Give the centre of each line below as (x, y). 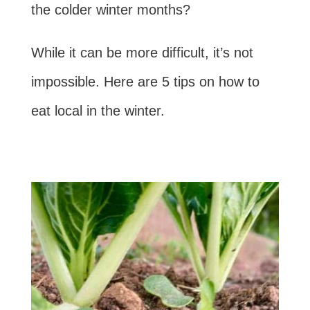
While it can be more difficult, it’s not (142, 53)
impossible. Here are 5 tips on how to (145, 82)
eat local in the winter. (98, 111)
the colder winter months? (110, 10)
